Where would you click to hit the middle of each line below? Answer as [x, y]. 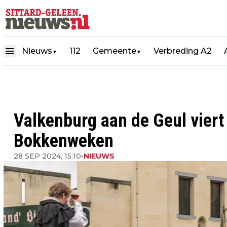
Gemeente [115, 51]
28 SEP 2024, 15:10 [47, 156]
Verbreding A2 [183, 51]
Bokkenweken [64, 141]
